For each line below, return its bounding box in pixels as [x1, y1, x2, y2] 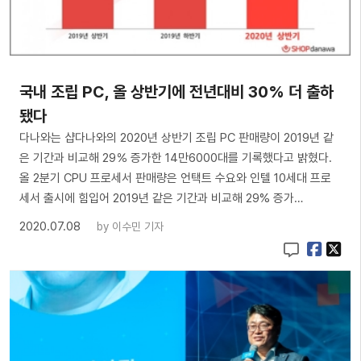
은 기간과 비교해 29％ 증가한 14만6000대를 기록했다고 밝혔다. [19, 150, 332, 165]
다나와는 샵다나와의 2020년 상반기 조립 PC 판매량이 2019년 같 [19, 130, 334, 145]
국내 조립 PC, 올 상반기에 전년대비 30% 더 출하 [19, 81, 334, 102]
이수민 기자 [112, 219, 164, 233]
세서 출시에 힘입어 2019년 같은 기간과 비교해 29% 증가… [19, 190, 303, 205]
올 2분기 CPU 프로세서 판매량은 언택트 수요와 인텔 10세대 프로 [19, 170, 331, 185]
